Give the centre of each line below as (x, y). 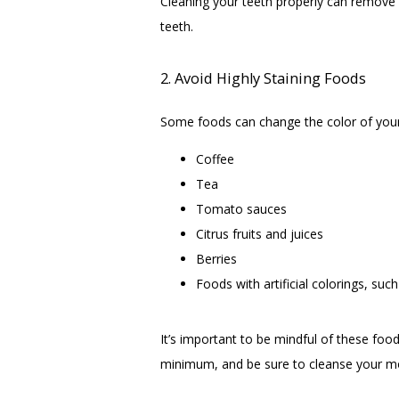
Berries (216, 259)
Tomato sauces (241, 209)
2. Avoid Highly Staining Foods (263, 78)
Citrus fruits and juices (260, 234)
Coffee (215, 159)
